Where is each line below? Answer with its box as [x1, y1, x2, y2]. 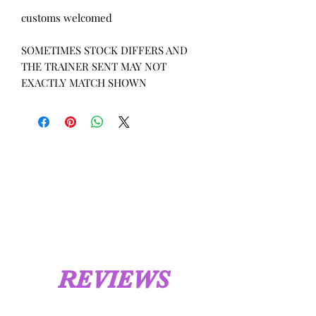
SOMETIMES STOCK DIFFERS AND [21, 42, 188, 57]
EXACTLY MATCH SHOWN [21, 75, 147, 90]
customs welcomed [21, 10, 112, 25]
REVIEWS [57, 265, 169, 294]
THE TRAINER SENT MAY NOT [21, 59, 166, 73]
